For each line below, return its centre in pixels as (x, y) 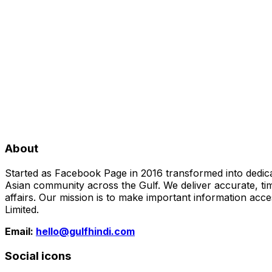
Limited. (22, 210)
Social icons (38, 256)
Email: (20, 232)
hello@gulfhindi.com (85, 232)
